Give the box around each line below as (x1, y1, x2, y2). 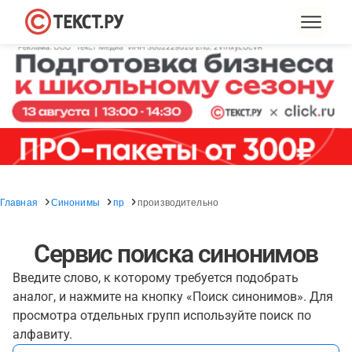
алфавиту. (13, 327, 72, 342)
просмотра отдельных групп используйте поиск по (13, 308, 311, 323)
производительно (137, 195, 218, 208)
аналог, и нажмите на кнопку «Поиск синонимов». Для (13, 289, 333, 304)
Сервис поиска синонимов (34, 239, 318, 269)
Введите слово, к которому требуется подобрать (13, 270, 299, 285)
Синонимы (50, 195, 100, 208)
